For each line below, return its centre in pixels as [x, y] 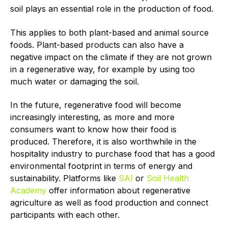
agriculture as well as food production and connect [109, 203]
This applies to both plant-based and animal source [109, 32]
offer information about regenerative [118, 191]
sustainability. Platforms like [64, 178]
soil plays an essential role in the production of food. [112, 9]
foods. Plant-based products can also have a [97, 45]
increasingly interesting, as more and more [92, 117]
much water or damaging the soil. [75, 81]
